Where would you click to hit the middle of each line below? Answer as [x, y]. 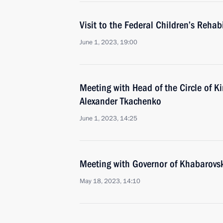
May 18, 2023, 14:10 [110, 181]
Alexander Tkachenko [120, 101]
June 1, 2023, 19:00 [109, 42]
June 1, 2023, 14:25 [109, 118]
